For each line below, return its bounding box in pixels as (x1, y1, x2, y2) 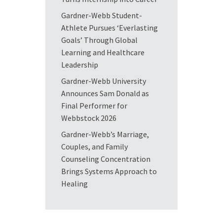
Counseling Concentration (61, 154, 150, 164)
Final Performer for (61, 101, 127, 110)
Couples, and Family (61, 142, 128, 151)
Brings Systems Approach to (61, 166, 157, 176)
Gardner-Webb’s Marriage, (61, 129, 149, 139)
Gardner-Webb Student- (61, 10, 142, 20)
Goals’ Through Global (61, 35, 138, 45)
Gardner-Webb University (61, 76, 146, 86)
